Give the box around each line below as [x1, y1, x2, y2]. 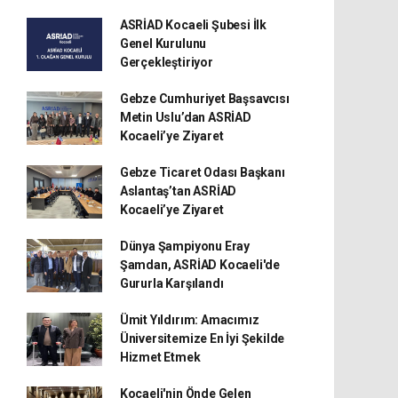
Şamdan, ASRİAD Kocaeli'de [119, 258, 281, 272]
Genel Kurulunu [119, 36, 207, 51]
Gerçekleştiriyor [119, 55, 213, 69]
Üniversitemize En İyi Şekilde [119, 331, 285, 346]
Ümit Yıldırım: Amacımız [119, 313, 259, 327]
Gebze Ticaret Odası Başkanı [119, 165, 285, 179]
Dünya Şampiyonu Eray [119, 239, 250, 253]
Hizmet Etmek [119, 350, 201, 364]
